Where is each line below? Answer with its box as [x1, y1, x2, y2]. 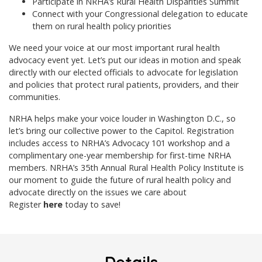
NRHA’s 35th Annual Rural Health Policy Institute [50, 162, 236, 174]
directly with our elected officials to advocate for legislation [9, 67, 238, 78]
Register [9, 199, 43, 211]
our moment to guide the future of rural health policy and [9, 174, 231, 186]
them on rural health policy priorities [32, 20, 171, 32]
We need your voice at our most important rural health [9, 42, 220, 54]
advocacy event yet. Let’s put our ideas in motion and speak [9, 54, 241, 66]
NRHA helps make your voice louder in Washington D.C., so [9, 113, 236, 125]
